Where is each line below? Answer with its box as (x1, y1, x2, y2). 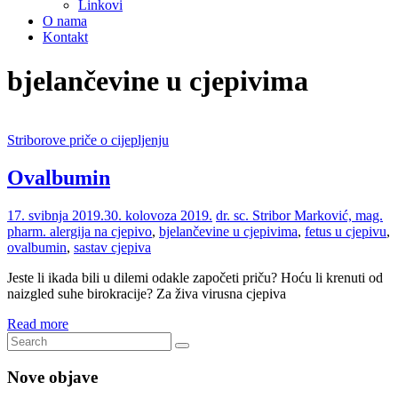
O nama (43, 13, 87, 29)
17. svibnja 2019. (7, 208, 104, 224)
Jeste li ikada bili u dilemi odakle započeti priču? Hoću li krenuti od (7, 270, 383, 286)
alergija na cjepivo (50, 224, 152, 240)
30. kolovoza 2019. (104, 208, 212, 224)
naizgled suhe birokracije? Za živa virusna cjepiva (7, 286, 286, 302)
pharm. (7, 224, 50, 240)
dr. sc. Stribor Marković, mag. (216, 208, 383, 224)
